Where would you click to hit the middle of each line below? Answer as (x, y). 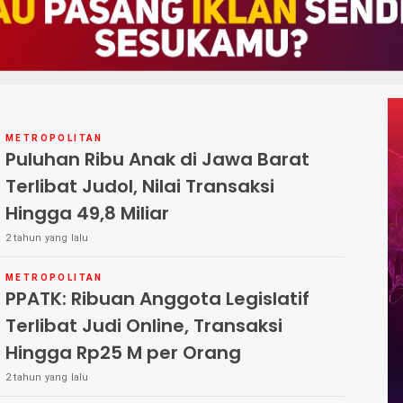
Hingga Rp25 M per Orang (123, 353)
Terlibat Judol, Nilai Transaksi (140, 187)
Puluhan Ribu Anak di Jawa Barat (157, 160)
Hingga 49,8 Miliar (87, 214)
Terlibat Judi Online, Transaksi (144, 326)
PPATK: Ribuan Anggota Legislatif (157, 299)
